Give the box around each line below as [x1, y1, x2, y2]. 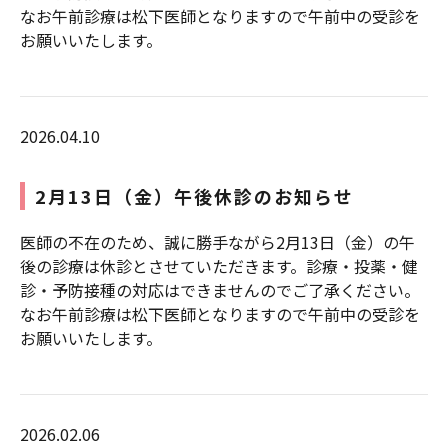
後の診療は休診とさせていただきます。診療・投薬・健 [20, 253, 418, 278]
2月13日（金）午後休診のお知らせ [35, 182, 354, 209]
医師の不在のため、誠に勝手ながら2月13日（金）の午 [20, 229, 415, 254]
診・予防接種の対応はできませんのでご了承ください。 [20, 277, 420, 302]
